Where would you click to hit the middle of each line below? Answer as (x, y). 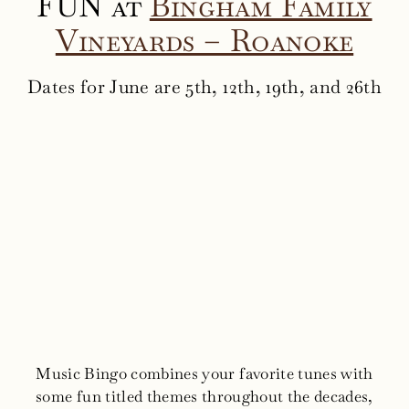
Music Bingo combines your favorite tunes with (204, 373)
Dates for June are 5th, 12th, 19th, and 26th (204, 87)
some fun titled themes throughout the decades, (204, 396)
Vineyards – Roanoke (204, 41)
